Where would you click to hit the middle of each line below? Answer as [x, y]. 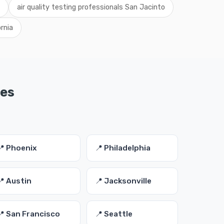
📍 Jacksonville [123, 181]
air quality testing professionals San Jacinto [91, 7]
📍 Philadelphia [122, 148]
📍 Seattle [113, 214]
